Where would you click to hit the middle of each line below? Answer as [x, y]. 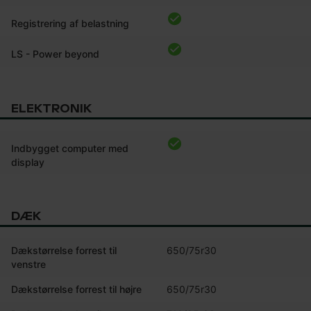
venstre [28, 264]
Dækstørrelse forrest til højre [76, 289]
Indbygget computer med [70, 148]
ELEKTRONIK [51, 108]
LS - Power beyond [55, 53]
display [28, 162]
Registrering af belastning [70, 23]
